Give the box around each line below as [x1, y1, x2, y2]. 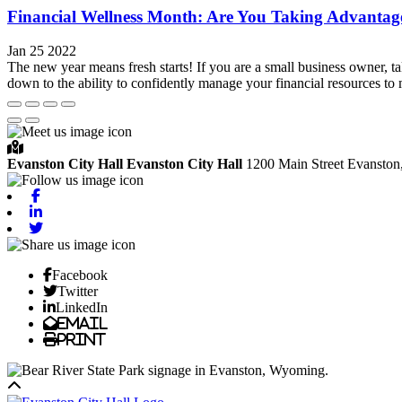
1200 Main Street [246, 156, 347, 172]
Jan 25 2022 [7, 43, 76, 59]
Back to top [21, 378, 86, 394]
